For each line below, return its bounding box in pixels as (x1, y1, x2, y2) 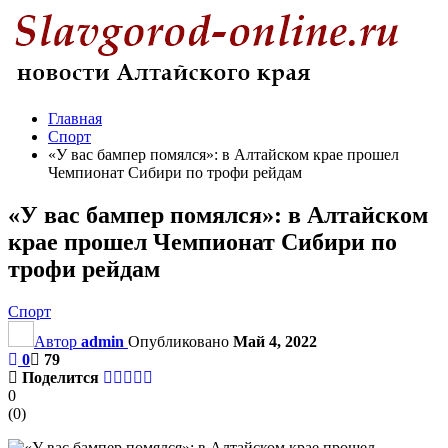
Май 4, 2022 (233, 332, 317, 350)
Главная (48, 110, 102, 127)
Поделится (22, 368, 99, 386)
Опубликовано (128, 332, 233, 350)
